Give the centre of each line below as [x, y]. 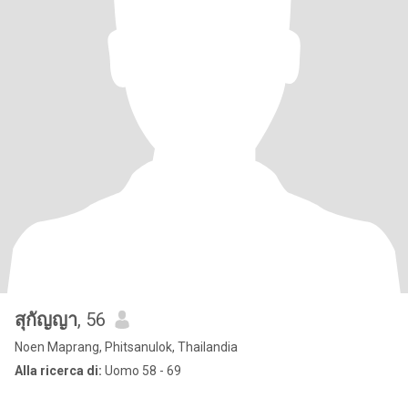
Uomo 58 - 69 [142, 371]
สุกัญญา [46, 320]
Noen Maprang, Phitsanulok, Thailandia [126, 347]
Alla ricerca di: [58, 371]
